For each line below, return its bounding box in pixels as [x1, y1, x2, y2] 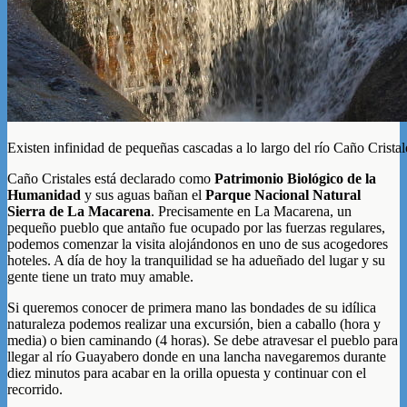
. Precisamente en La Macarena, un [151, 203, 352, 219]
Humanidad [7, 186, 81, 203]
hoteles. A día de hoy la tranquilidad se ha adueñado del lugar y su [7, 252, 385, 268]
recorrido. [7, 381, 63, 397]
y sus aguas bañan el [81, 186, 205, 203]
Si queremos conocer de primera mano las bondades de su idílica [7, 299, 376, 315]
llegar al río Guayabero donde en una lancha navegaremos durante [7, 348, 386, 364]
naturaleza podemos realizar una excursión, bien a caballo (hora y [7, 315, 381, 332]
